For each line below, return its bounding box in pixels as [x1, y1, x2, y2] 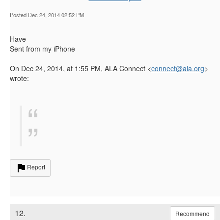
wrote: [10, 73, 29, 83]
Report [27, 162, 45, 171]
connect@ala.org [151, 63, 204, 73]
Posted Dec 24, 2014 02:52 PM [10, 10, 84, 19]
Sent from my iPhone [10, 43, 75, 54]
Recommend [175, 209, 210, 218]
